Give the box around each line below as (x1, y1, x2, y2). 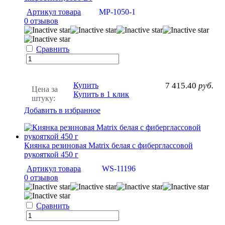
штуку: (32, 93, 55, 102)
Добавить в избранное (24, 105, 100, 115)
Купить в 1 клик (73, 89, 129, 98)
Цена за (32, 84, 58, 93)
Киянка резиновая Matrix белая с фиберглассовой (24, 141, 193, 150)
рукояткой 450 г (24, 150, 78, 159)
